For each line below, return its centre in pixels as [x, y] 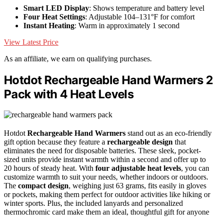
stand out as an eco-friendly [169, 133]
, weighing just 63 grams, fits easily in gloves [137, 186]
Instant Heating [49, 25]
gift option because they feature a [55, 142]
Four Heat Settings [54, 17]
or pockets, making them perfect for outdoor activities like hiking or [107, 195]
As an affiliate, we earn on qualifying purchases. [78, 58]
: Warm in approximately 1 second [127, 25]
